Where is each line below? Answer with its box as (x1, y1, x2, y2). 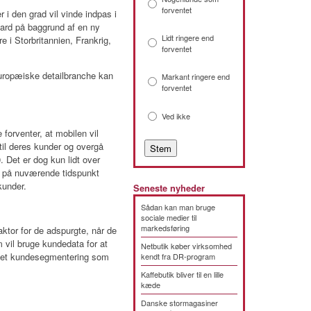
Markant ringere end (162, 71, 230, 82)
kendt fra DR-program (141, 251, 215, 262)
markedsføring (141, 222, 190, 233)
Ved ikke (162, 110, 190, 121)
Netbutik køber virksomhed (141, 240, 232, 251)
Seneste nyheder (133, 182, 205, 194)
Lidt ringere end (162, 32, 214, 43)
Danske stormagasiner (141, 297, 218, 308)
